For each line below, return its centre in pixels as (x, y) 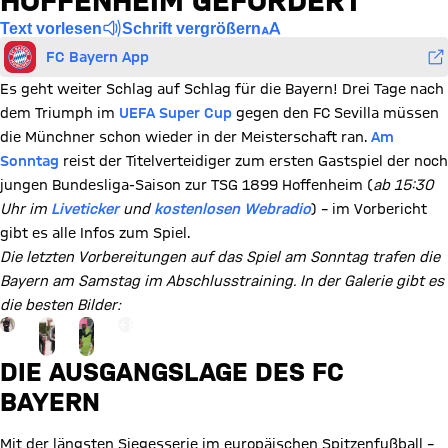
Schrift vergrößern (191, 28)
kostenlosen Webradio (232, 209)
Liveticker (85, 209)
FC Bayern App (97, 56)
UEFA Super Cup (175, 113)
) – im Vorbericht (369, 209)
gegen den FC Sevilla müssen (335, 113)
